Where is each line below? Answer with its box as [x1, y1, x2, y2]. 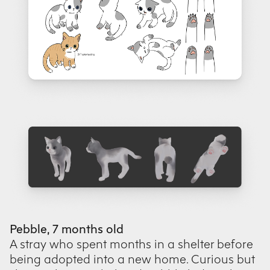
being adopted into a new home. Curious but [10, 252, 255, 267]
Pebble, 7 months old [10, 222, 124, 237]
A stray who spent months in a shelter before [10, 237, 253, 252]
